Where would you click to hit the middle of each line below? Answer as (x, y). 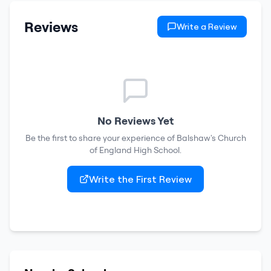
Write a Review (207, 27)
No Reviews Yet (135, 121)
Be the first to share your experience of (101, 138)
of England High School (135, 150)
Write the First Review (140, 179)
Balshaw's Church (211, 138)
